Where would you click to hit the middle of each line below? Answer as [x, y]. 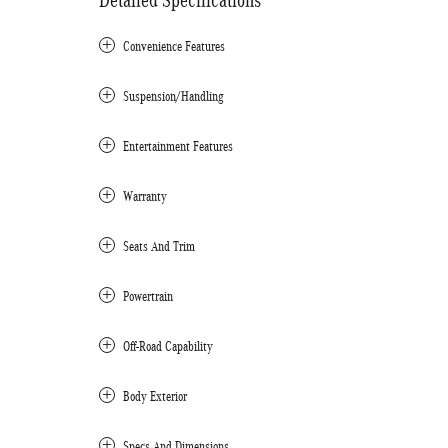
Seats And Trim [159, 246]
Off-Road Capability [168, 346]
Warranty [145, 196]
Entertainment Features [178, 146]
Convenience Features [174, 46]
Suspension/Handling [173, 96]
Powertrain [148, 296]
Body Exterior [155, 396]
